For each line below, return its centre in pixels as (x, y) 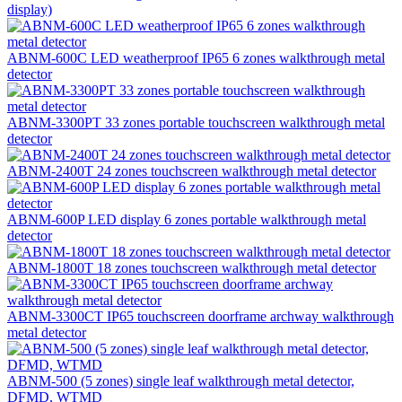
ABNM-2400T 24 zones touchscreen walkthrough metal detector (192, 171)
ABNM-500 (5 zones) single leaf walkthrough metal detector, (181, 381)
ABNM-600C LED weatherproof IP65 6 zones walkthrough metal (196, 58)
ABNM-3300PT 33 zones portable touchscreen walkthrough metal (196, 123)
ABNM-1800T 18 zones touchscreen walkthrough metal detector (192, 268)
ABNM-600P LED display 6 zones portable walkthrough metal (187, 220)
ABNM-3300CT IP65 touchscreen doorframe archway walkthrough (201, 317)
